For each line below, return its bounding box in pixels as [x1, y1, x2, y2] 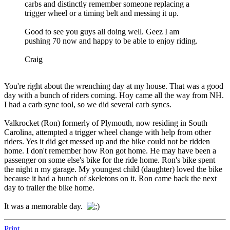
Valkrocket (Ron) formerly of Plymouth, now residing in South [4, 119, 207, 128]
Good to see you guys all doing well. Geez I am [25, 27, 179, 36]
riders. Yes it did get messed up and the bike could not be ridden [4, 137, 210, 146]
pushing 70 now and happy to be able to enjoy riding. [25, 36, 198, 46]
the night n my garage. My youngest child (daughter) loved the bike [4, 165, 222, 174]
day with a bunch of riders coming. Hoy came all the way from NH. [4, 91, 224, 100]
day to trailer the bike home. [4, 183, 94, 193]
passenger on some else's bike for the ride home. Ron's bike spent [4, 156, 215, 165]
